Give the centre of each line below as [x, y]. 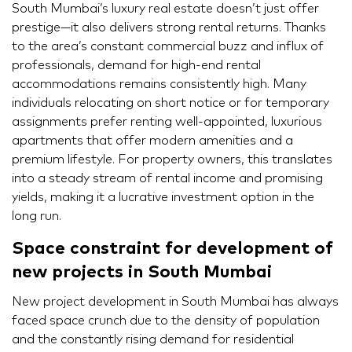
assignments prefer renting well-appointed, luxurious [167, 121]
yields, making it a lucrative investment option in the [163, 197]
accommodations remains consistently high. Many [159, 84]
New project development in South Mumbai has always [175, 301]
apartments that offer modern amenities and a [152, 140]
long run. [37, 216]
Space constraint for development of [172, 248]
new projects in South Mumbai [142, 272]
